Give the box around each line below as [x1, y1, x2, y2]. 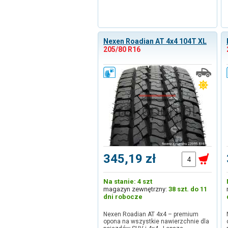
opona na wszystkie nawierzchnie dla [103, 218, 209, 225]
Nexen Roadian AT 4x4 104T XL [103, 37, 207, 45]
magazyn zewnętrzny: [103, 185, 168, 193]
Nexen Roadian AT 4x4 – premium [103, 211, 198, 218]
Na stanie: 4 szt [103, 178, 152, 185]
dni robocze [103, 193, 142, 201]
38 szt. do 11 [168, 185, 207, 193]
